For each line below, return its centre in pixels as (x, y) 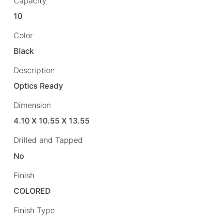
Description (34, 70)
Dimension (32, 105)
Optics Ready (39, 86)
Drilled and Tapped (48, 140)
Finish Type (34, 210)
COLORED (32, 191)
